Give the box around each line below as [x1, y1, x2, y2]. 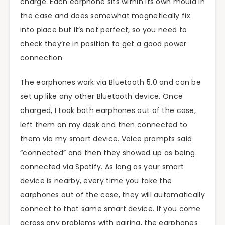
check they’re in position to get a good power [20, 39, 187, 49]
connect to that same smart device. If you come [20, 204, 201, 214]
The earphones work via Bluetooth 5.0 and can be [20, 77, 201, 87]
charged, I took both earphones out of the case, [20, 105, 196, 116]
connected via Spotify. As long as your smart [20, 162, 184, 172]
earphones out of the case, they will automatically [20, 190, 205, 200]
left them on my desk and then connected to [20, 120, 188, 130]
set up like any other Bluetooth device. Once [20, 91, 183, 101]
